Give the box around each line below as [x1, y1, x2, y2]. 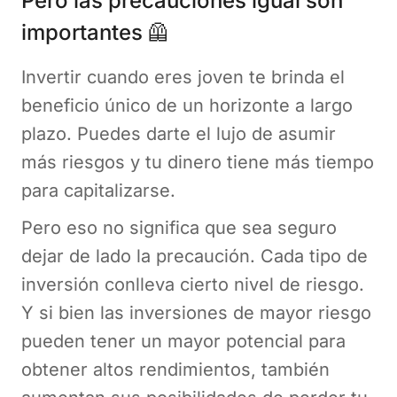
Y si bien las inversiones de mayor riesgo [21, 301, 371, 323]
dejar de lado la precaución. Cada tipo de [21, 245, 368, 267]
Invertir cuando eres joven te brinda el [21, 66, 345, 88]
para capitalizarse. [21, 179, 181, 201]
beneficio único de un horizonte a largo [21, 94, 353, 116]
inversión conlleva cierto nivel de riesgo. [21, 273, 364, 295]
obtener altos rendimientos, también [21, 358, 330, 380]
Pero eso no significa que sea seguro [21, 216, 337, 238]
